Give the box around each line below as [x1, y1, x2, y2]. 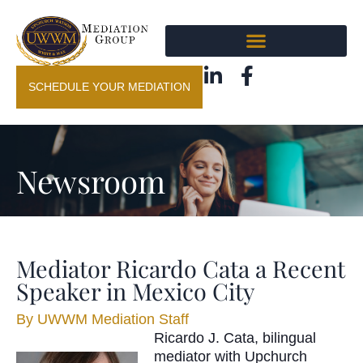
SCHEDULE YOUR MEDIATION [28, 79, 190, 93]
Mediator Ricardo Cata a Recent [16, 252, 345, 284]
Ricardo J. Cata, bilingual [154, 329, 316, 346]
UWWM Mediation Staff [33, 310, 189, 327]
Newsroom [16, 159, 165, 202]
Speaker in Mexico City [16, 275, 255, 306]
